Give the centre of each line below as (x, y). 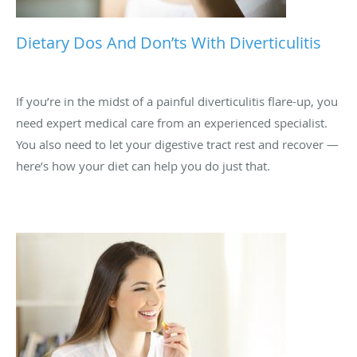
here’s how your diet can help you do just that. (143, 144)
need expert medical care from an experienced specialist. (172, 101)
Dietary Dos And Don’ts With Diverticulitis (169, 21)
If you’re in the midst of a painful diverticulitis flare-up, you (177, 79)
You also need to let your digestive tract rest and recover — (177, 122)
